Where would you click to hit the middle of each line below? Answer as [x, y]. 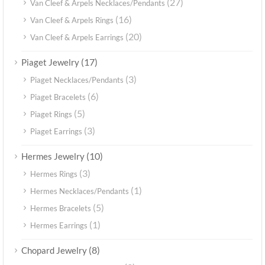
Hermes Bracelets [61, 209]
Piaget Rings [51, 114]
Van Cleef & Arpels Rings [72, 20]
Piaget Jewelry [50, 62]
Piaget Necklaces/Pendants [77, 80]
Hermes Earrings [59, 226]
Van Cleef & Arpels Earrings [77, 38]
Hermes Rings [54, 174]
